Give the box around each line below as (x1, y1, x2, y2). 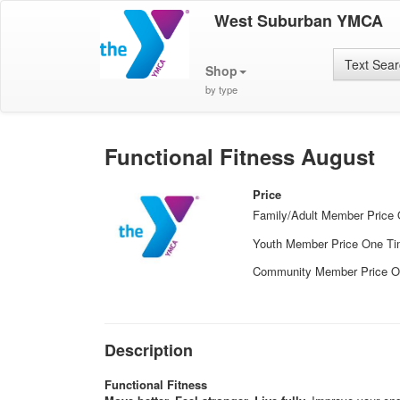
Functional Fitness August (104, 141, 375, 171)
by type (204, 82, 237, 96)
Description (104, 337, 193, 362)
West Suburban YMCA (213, 9, 383, 32)
